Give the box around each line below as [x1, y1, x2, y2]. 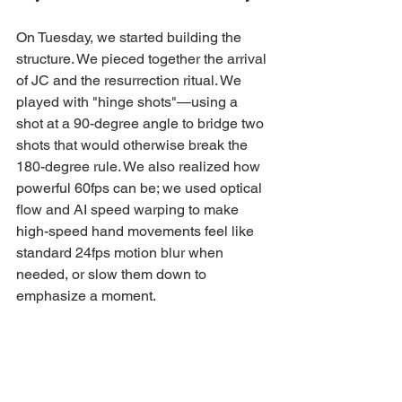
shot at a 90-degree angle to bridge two [16, 114, 267, 132]
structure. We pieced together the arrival [16, 49, 270, 67]
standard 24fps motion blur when [16, 243, 227, 261]
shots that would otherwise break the [16, 135, 251, 153]
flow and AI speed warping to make [16, 200, 242, 218]
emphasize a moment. [16, 286, 156, 304]
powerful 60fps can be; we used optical [16, 179, 266, 197]
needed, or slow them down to [16, 265, 210, 283]
